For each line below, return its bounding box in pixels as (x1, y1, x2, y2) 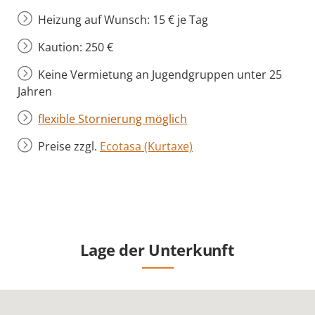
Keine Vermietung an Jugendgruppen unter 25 (38, 66, 282, 82)
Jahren (18, 83, 52, 99)
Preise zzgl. (38, 138, 100, 154)
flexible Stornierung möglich (38, 110, 187, 127)
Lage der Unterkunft (80, 238, 235, 260)
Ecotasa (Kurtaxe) (100, 138, 193, 154)
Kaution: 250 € (38, 39, 113, 55)
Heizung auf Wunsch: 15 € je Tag (38, 11, 208, 27)
